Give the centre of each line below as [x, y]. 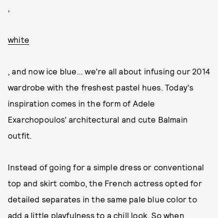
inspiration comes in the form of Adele [82, 103]
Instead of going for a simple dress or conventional [106, 167]
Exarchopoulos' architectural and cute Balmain [98, 119]
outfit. [20, 135]
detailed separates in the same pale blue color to [102, 199]
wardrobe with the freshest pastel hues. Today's [101, 87]
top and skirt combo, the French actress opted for [105, 183]
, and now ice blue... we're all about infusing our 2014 [109, 71]
